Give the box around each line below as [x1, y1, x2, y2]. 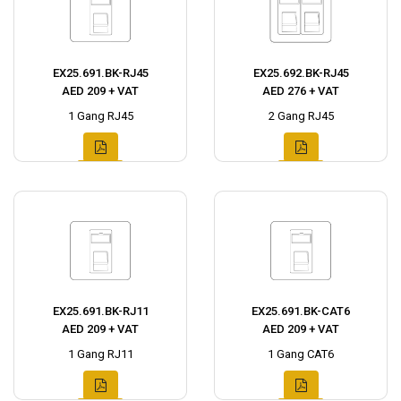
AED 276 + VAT [262, 84, 339, 98]
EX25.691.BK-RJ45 [52, 66, 149, 81]
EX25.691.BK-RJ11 [52, 304, 149, 319]
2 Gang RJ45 [268, 109, 334, 124]
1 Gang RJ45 [67, 109, 133, 124]
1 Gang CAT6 [268, 347, 334, 362]
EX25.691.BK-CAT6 [252, 304, 350, 319]
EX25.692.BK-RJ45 [252, 66, 349, 81]
